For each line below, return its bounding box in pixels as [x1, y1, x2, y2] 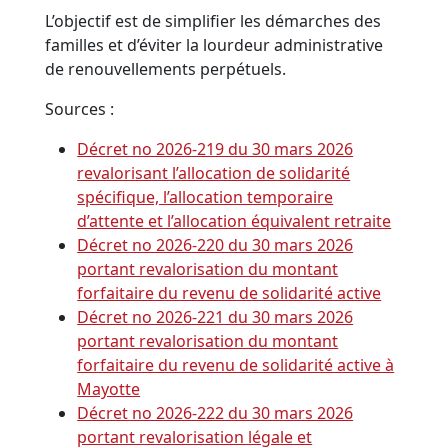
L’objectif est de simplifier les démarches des [45, 10, 382, 33]
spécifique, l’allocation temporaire [77, 186, 334, 209]
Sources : [45, 98, 115, 121]
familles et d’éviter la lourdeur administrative [45, 34, 384, 57]
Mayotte [77, 378, 141, 401]
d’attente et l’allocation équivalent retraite [77, 210, 392, 233]
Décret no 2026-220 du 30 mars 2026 [77, 234, 354, 257]
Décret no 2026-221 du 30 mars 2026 [77, 306, 354, 329]
